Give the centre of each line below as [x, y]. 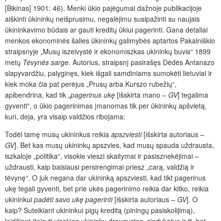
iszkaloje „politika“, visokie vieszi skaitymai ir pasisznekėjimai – [102, 156]
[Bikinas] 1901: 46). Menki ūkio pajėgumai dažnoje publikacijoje [103, 8]
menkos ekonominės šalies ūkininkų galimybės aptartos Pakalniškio [110, 41]
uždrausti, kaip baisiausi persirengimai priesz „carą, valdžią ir [100, 167]
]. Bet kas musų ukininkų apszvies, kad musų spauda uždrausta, [114, 145]
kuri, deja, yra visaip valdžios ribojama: [65, 117]
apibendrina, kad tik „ [38, 95]
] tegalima [193, 95]
